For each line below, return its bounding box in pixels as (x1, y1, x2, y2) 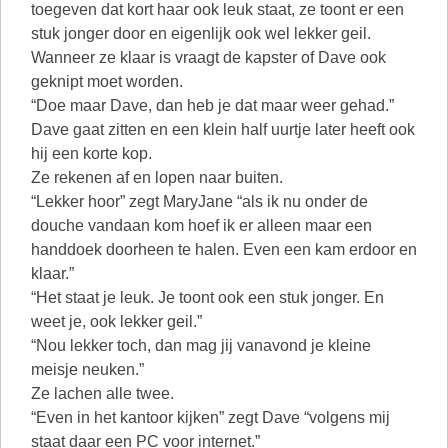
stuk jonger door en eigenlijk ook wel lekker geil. (31, 25, 371, 42)
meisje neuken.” (31, 361, 144, 378)
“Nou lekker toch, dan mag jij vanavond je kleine (31, 337, 371, 354)
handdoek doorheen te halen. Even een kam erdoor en (31, 241, 417, 258)
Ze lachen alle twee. (31, 385, 174, 402)
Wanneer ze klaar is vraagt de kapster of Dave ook (31, 49, 386, 66)
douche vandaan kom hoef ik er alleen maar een (31, 217, 372, 234)
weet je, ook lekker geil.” (31, 313, 202, 330)
